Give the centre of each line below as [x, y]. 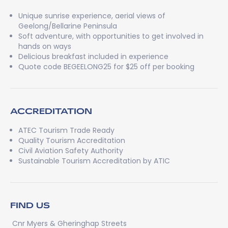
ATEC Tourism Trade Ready [66, 130]
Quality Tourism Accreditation [72, 140]
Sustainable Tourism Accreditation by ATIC [94, 161]
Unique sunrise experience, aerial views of [92, 16]
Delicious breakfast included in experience [93, 56]
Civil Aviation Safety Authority [71, 151]
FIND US [30, 205]
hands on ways [45, 46]
